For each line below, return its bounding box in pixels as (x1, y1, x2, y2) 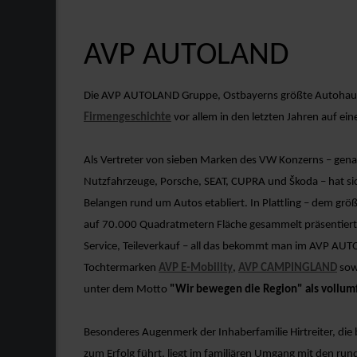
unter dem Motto (84, 283, 170, 296)
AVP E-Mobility (159, 261, 233, 274)
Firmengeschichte (84, 111, 171, 124)
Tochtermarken (84, 261, 159, 274)
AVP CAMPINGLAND (238, 261, 337, 274)
